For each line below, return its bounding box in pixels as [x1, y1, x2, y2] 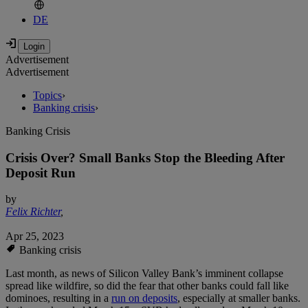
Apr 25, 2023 [5, 230, 64, 243]
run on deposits [111, 292, 177, 305]
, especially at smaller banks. [177, 292, 300, 305]
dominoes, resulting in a [5, 292, 111, 305]
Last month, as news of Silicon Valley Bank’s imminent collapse [5, 267, 283, 280]
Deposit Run [5, 165, 76, 180]
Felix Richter [5, 206, 60, 218]
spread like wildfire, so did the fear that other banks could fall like [5, 280, 289, 292]
